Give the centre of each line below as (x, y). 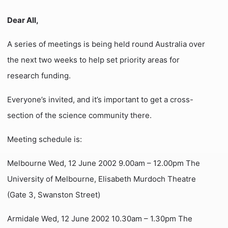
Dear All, (23, 20)
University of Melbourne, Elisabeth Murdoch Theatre (102, 179)
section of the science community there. (80, 116)
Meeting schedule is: (45, 139)
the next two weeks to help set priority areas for (94, 60)
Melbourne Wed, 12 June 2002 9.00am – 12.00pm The (104, 163)
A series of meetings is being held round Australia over (106, 44)
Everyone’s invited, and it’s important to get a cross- (101, 100)
